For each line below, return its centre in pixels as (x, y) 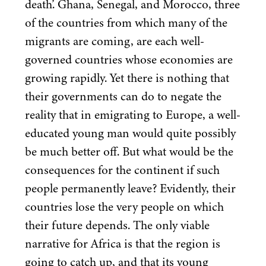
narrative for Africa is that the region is (123, 243)
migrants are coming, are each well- (115, 41)
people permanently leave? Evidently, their (130, 188)
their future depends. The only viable (117, 225)
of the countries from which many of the (126, 22)
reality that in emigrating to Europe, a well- (133, 114)
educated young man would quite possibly (130, 133)
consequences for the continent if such (122, 170)
